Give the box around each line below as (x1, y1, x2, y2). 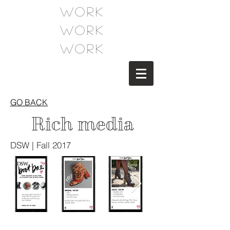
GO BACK (10, 97, 48, 107)
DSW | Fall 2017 (10, 140, 73, 150)
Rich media (31, 113, 133, 135)
